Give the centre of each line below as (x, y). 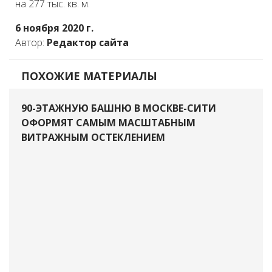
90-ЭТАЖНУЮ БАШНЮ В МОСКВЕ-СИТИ (119, 108)
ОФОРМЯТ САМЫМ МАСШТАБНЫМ (108, 123)
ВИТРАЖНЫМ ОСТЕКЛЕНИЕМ (93, 137)
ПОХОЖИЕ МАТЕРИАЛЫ (88, 76)
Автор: (31, 42)
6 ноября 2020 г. (54, 28)
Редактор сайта (88, 42)
